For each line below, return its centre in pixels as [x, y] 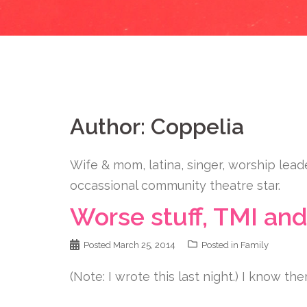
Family [255, 245]
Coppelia [197, 126]
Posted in [221, 245]
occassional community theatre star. [175, 185]
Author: [110, 126]
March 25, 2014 [144, 245]
